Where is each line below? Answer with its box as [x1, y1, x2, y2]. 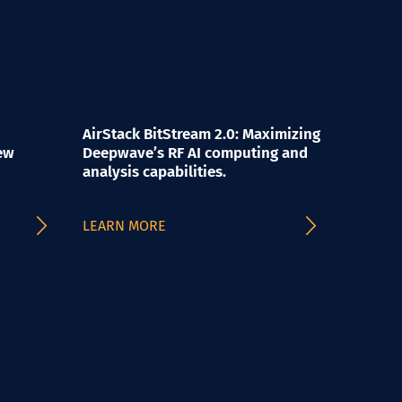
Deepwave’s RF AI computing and [83, 144, 308, 162]
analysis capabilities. [83, 162, 226, 181]
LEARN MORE [83, 217, 166, 234]
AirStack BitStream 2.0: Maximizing [83, 125, 320, 144]
